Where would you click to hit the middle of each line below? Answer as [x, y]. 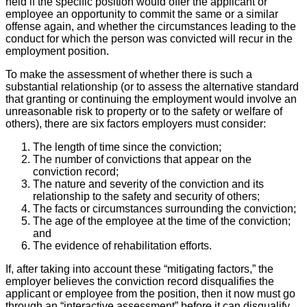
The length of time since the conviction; [127, 147]
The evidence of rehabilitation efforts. [122, 245]
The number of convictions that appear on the [142, 159]
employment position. [57, 51]
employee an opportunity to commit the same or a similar [142, 14]
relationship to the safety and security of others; [146, 196]
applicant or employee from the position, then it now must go [150, 293]
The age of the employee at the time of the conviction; [162, 221]
